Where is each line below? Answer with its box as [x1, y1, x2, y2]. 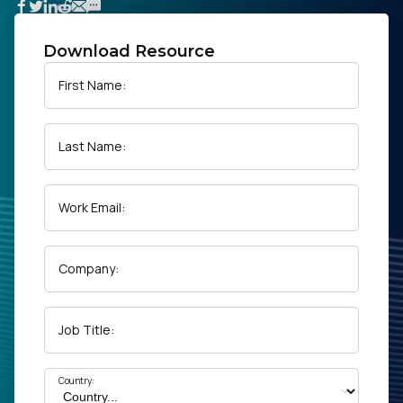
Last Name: [58, 138, 126, 155]
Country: [58, 374, 94, 387]
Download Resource [43, 41, 215, 61]
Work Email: [58, 199, 125, 216]
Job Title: [58, 321, 114, 338]
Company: [58, 260, 119, 277]
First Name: [58, 76, 126, 94]
